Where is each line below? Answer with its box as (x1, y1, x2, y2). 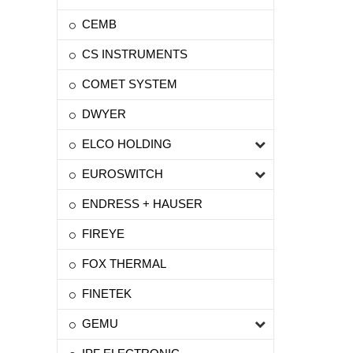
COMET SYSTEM (82, 77, 177, 91)
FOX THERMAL (82, 257, 166, 270)
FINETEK (82, 287, 132, 300)
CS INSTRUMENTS (82, 47, 188, 61)
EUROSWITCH (82, 167, 163, 180)
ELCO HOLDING (82, 137, 172, 150)
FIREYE (82, 227, 124, 240)
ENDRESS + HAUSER (82, 197, 203, 210)
